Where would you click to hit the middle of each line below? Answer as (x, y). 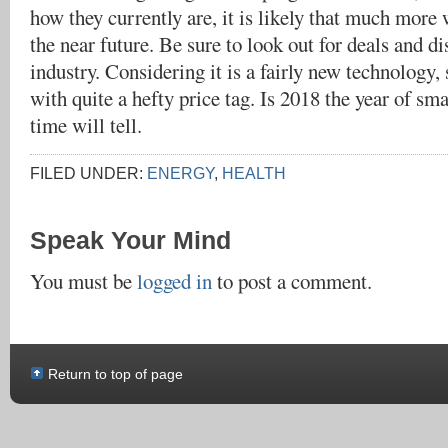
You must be (83, 281)
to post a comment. (292, 281)
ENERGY (180, 173)
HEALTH (254, 173)
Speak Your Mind (130, 240)
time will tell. (86, 125)
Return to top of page (115, 374)
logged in (174, 281)
